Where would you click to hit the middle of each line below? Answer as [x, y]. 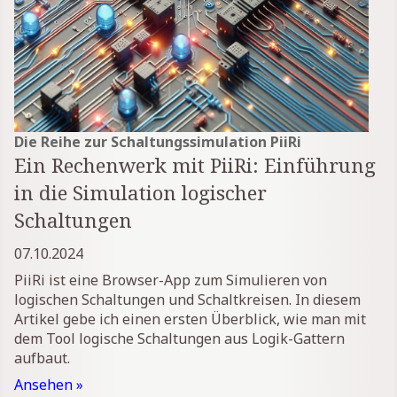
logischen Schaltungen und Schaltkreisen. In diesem [187, 299]
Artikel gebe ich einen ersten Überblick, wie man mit [190, 319]
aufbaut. [42, 358]
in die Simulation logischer [140, 192]
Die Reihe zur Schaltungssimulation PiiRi [158, 141]
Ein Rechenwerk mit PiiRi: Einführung [195, 165]
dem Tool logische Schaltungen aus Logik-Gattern [179, 338]
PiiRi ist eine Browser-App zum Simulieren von [171, 280]
